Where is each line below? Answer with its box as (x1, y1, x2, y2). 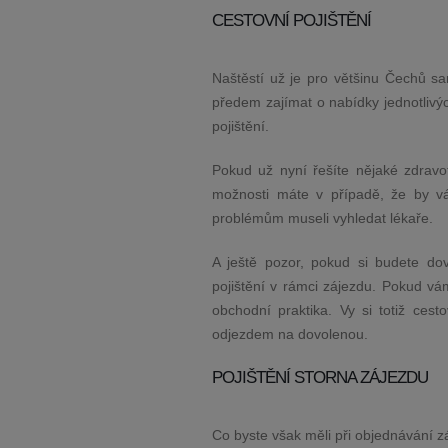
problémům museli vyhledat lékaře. (212, 210, 433, 226)
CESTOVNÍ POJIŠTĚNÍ (212, 11, 371, 30)
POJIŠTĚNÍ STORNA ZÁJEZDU (212, 368, 428, 387)
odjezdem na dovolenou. (212, 326, 368, 342)
